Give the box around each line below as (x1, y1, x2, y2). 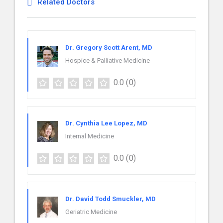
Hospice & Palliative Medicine (65, 57, 150, 64)
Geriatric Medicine (65, 208, 117, 216)
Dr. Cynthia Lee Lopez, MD (65, 119, 147, 127)
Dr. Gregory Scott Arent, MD (65, 44, 152, 51)
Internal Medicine (65, 132, 114, 140)
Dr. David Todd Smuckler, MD (65, 195, 156, 203)
